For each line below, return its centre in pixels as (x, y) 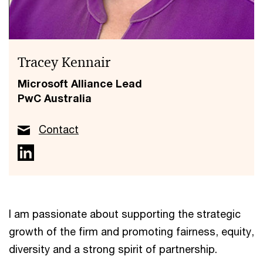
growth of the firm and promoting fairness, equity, (131, 231)
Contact (59, 129)
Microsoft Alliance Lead (80, 83)
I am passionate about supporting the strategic (125, 214)
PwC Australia (55, 98)
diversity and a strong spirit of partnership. (113, 249)
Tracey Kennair (64, 62)
